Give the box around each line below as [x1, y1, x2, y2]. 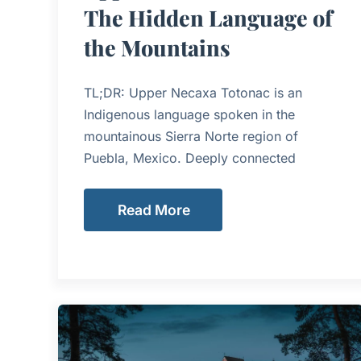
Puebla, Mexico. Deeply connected [84, 150, 296, 167]
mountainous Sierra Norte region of [84, 128, 298, 145]
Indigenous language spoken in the [84, 106, 295, 123]
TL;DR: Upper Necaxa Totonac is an [84, 85, 302, 102]
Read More [118, 201, 190, 218]
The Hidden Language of [84, 3, 333, 33]
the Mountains [84, 33, 230, 63]
